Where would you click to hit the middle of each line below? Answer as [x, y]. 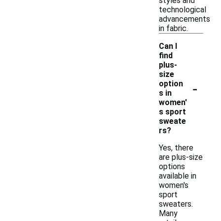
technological [183, 10]
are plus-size [181, 157]
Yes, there [176, 148]
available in [178, 176]
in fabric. [173, 28]
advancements [184, 19]
